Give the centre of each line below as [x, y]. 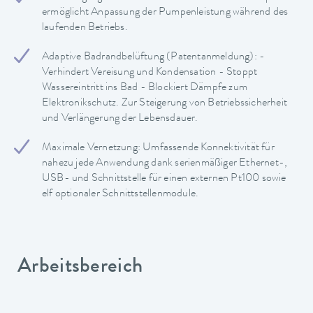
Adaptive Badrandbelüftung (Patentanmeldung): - [154, 58]
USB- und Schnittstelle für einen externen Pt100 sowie [164, 179]
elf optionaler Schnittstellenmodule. [121, 195]
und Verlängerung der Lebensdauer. [120, 119]
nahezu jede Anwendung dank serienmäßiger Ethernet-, [165, 164]
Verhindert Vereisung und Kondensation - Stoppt [150, 73]
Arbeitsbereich [80, 267]
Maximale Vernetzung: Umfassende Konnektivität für [158, 148]
